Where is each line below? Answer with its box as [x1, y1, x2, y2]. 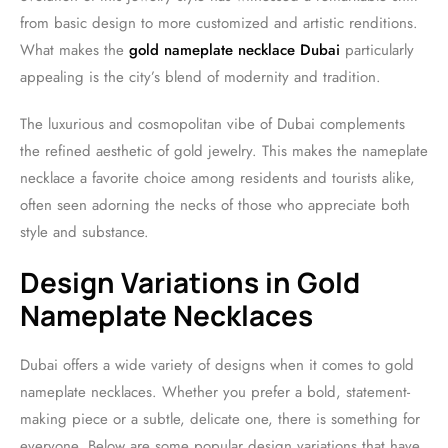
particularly [340, 39, 414, 61]
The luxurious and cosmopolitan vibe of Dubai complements [20, 113, 405, 135]
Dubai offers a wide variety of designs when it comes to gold [20, 354, 414, 376]
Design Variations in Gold [20, 263, 360, 301]
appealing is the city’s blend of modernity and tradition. [20, 66, 386, 88]
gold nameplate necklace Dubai [129, 39, 340, 61]
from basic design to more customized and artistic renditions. [20, 12, 418, 34]
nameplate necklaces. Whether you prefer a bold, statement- [20, 381, 410, 403]
